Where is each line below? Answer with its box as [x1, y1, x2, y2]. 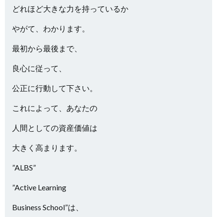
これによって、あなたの [12, 103, 97, 112]
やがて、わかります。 [12, 24, 90, 33]
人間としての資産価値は [12, 123, 97, 132]
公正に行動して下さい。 [12, 83, 97, 93]
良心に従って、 [12, 63, 66, 73]
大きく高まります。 [12, 143, 82, 152]
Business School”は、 [12, 202, 83, 212]
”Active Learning [12, 183, 68, 192]
